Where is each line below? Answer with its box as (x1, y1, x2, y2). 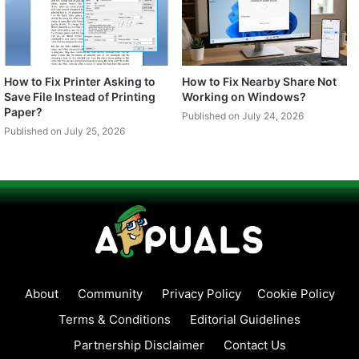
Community (77, 285, 143, 301)
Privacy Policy (161, 285, 241, 301)
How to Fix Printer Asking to (4, 75, 155, 89)
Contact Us (223, 337, 286, 353)
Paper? (4, 105, 42, 119)
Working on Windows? (182, 90, 306, 104)
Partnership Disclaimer (73, 337, 204, 353)
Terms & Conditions (58, 311, 171, 327)
